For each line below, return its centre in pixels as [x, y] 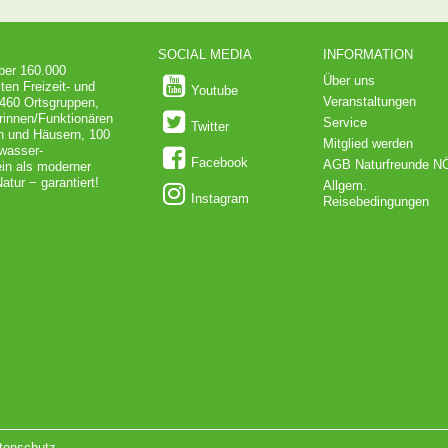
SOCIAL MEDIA [204, 55]
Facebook [220, 163]
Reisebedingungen [376, 202]
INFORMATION [368, 55]
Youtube [215, 91]
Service [345, 123]
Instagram [220, 199]
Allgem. [345, 186]
